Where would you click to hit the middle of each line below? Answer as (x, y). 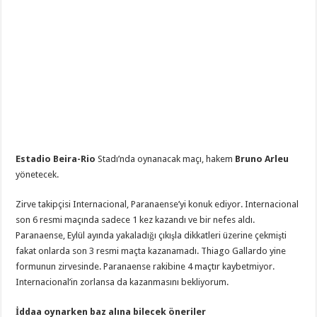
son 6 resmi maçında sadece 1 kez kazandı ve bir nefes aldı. (136, 220)
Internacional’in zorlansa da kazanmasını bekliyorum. (123, 282)
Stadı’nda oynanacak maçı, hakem (166, 159)
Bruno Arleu (262, 159)
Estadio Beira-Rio (56, 159)
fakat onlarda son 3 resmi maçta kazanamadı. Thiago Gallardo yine (151, 251)
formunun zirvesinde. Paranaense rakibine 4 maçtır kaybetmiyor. (145, 267)
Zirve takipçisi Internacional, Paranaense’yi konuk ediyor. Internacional (157, 204)
